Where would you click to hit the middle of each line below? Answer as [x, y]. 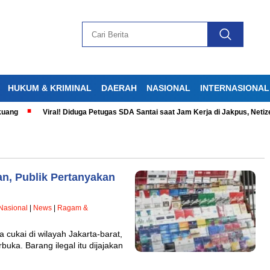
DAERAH [119, 88]
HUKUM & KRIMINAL [50, 88]
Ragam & [73, 208]
